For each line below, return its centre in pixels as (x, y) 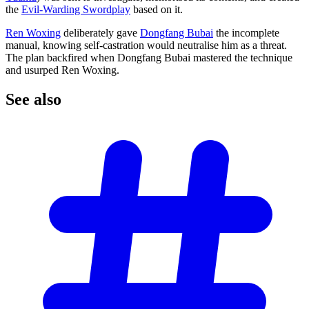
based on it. (157, 10)
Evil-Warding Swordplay (76, 10)
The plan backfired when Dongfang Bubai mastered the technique (149, 58)
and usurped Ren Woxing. (62, 70)
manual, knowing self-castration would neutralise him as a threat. (146, 46)
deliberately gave (100, 33)
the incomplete (246, 33)
